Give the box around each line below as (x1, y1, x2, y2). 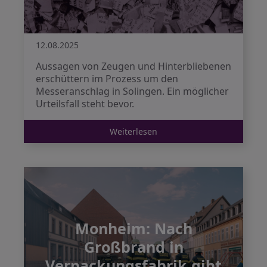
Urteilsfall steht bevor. (36, 97, 134, 110)
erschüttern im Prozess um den (36, 72, 178, 85)
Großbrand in (83, 237, 184, 257)
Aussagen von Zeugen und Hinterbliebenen (36, 60, 231, 73)
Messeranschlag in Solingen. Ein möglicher (36, 85, 229, 98)
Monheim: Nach (74, 218, 193, 238)
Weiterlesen (110, 126, 157, 137)
